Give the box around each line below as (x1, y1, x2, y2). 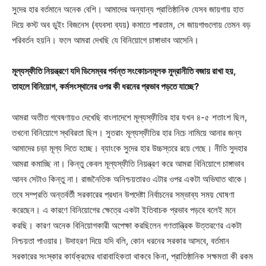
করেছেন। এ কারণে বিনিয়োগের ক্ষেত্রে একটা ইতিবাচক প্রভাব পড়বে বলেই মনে (12, 204, 236, 216)
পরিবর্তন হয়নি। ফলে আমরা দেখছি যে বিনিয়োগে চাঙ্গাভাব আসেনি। (12, 34, 199, 46)
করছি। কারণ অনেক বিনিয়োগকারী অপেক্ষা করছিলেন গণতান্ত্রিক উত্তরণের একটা (12, 219, 242, 231)
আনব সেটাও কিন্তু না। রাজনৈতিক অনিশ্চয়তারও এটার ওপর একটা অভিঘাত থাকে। (12, 173, 248, 185)
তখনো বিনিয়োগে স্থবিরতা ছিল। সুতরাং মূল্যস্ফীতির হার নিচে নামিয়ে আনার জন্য (12, 126, 242, 138)
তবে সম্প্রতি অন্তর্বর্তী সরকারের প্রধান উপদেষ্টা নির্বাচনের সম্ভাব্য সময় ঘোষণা (12, 188, 235, 200)
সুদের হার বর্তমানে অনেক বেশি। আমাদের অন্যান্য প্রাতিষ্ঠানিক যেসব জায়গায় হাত (12, 3, 243, 15)
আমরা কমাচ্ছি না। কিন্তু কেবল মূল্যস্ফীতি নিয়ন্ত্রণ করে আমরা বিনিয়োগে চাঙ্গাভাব (12, 157, 244, 169)
